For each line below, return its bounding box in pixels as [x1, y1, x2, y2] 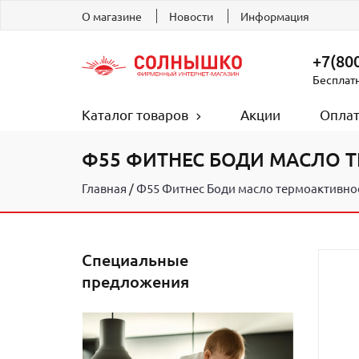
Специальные [82, 249, 188, 271]
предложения [82, 271, 189, 292]
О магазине [82, 9, 142, 24]
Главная [82, 180, 127, 196]
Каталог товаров [82, 106, 188, 123]
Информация [240, 9, 309, 24]
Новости [169, 9, 213, 24]
